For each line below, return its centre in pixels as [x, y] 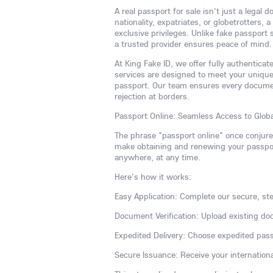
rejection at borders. [152, 96]
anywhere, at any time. [158, 157]
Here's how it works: [153, 177]
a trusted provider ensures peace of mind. [193, 44]
